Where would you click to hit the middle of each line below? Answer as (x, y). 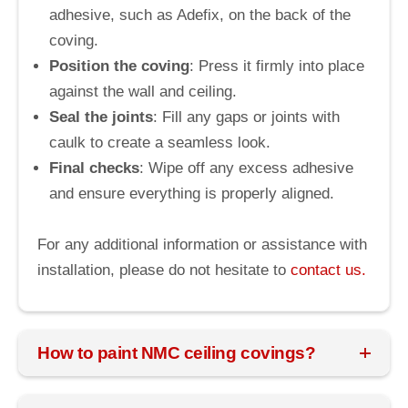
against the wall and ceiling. (143, 91)
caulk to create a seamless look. (160, 142)
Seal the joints (101, 117)
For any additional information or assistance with (202, 244)
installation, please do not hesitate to (164, 270)
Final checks (94, 168)
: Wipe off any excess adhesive (246, 168)
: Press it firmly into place (277, 66)
